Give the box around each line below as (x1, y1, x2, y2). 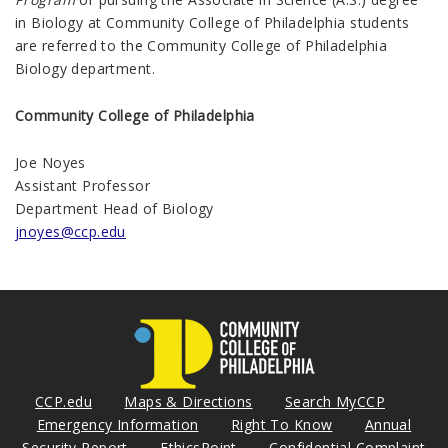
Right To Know (230, 414, 333, 434)
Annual (364, 414, 412, 434)
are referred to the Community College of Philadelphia (15, 35, 388, 55)
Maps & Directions (124, 391, 253, 411)
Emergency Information (36, 414, 199, 434)
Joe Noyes (15, 152, 86, 172)
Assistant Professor (15, 175, 150, 195)
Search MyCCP (284, 391, 385, 411)
